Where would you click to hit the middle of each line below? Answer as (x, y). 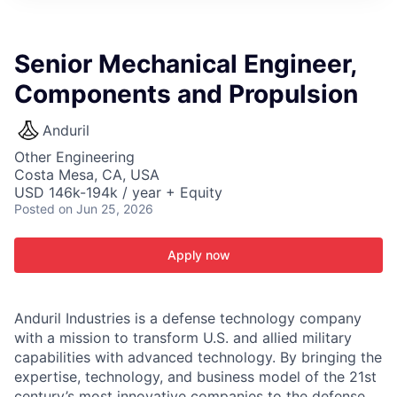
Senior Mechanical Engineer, (185, 64)
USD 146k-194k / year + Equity (118, 192)
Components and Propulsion (186, 94)
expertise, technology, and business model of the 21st (195, 377)
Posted (35, 209)
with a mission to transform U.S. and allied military (183, 338)
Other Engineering (74, 157)
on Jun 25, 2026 (106, 209)
